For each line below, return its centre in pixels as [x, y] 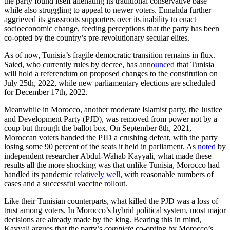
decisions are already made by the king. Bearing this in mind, [103, 220]
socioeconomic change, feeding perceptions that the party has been [112, 29]
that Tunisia [194, 65]
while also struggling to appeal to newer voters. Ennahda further [108, 10]
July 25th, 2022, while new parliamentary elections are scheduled [110, 83]
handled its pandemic [38, 175]
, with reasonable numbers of [167, 175]
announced [157, 65]
